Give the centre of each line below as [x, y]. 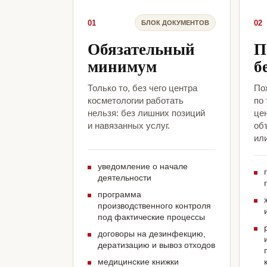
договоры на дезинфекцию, [152, 234]
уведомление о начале [143, 167]
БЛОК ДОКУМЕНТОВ [175, 22]
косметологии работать [136, 101]
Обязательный [141, 49]
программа [119, 195]
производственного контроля [154, 206]
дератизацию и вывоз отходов [156, 245]
